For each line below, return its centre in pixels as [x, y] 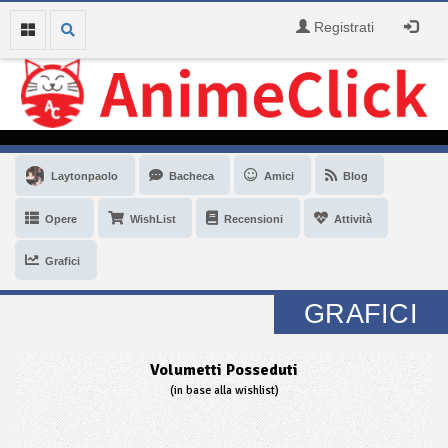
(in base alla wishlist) [224, 390]
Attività [353, 218]
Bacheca [191, 175]
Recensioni [254, 218]
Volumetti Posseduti [224, 369]
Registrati [342, 27]
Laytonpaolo [85, 175]
